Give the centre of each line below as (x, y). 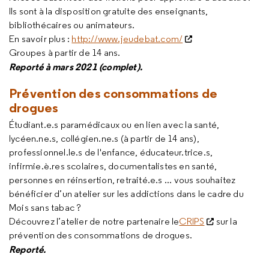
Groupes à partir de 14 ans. (65, 53)
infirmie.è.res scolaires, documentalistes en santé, (113, 166)
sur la (225, 221)
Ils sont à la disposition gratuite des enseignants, (109, 11)
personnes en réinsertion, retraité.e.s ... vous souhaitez (122, 180)
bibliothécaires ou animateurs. (72, 25)
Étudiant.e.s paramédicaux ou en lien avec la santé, (114, 125)
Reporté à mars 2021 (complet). (76, 67)
